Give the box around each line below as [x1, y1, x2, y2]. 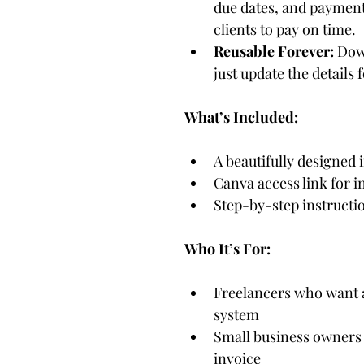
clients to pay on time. [214, 19, 356, 39]
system [214, 304, 259, 324]
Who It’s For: [184, 238, 271, 258]
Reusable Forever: [214, 41, 334, 61]
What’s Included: [184, 106, 298, 127]
